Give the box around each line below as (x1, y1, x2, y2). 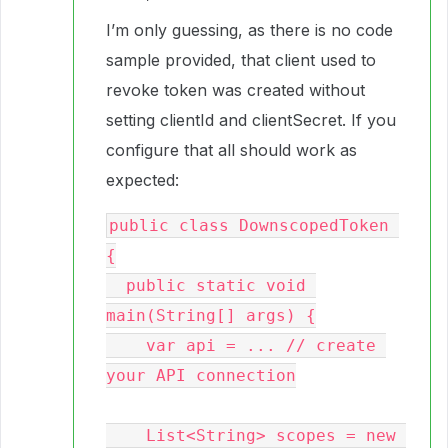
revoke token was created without (106, 80, 365, 100)
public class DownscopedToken (109, 216, 389, 235)
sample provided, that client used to (106, 50, 376, 70)
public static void (106, 276, 126, 295)
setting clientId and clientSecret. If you (106, 110, 396, 130)
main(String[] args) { (106, 306, 316, 325)
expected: (106, 170, 179, 190)
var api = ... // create (106, 336, 146, 355)
